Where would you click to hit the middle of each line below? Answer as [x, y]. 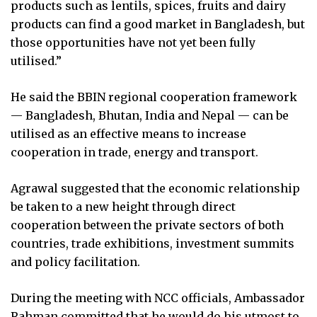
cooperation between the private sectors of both [147, 225]
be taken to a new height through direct [123, 206]
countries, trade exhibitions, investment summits [152, 243]
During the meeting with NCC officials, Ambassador [158, 298]
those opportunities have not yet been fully [133, 42]
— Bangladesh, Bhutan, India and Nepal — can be [150, 115]
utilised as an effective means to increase [128, 133]
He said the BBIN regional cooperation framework [154, 97]
